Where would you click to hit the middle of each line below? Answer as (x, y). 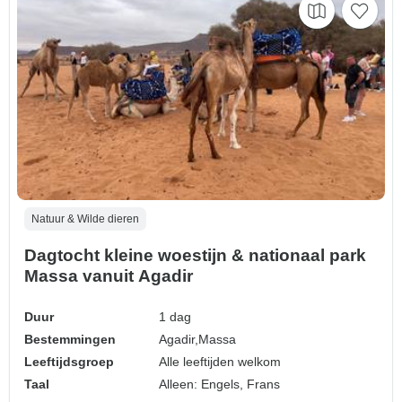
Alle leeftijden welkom (220, 362)
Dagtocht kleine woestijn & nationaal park (195, 256)
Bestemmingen (70, 340)
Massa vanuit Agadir (109, 276)
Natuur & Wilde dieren (85, 219)
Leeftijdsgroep (69, 362)
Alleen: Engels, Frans (220, 385)
